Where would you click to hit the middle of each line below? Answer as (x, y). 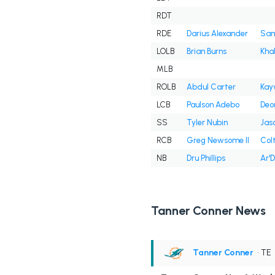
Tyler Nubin (207, 123)
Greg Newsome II (218, 141)
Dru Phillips (206, 158)
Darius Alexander (217, 34)
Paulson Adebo (213, 105)
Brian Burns (206, 52)
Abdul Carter (211, 87)
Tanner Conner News (208, 211)
